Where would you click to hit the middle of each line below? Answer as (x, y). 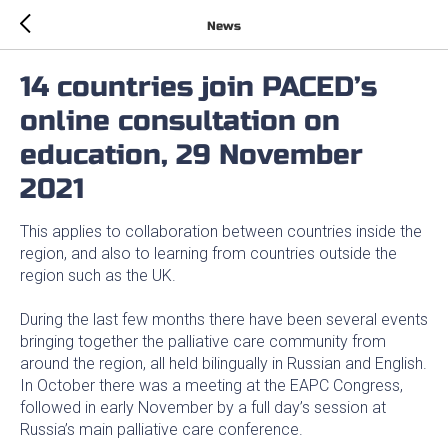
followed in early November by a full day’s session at (203, 407)
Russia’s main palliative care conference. (161, 429)
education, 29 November (191, 155)
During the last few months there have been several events (224, 319)
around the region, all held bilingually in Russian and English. (223, 363)
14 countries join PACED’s (198, 87)
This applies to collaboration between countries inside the (221, 231)
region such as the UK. (98, 275)
